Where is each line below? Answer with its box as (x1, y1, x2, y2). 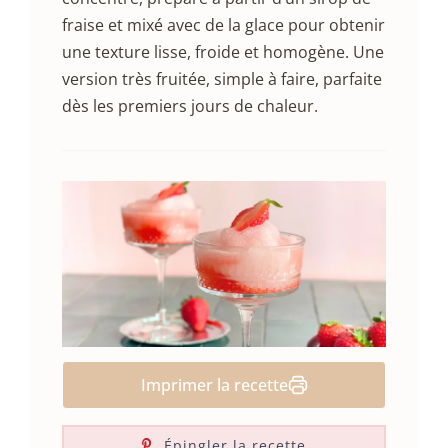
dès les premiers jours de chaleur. (62, 95, 318, 118)
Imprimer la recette (140, 374, 288, 397)
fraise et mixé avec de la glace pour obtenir (62, 14, 385, 37)
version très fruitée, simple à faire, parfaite (62, 68, 382, 91)
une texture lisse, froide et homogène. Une (62, 41, 384, 64)
